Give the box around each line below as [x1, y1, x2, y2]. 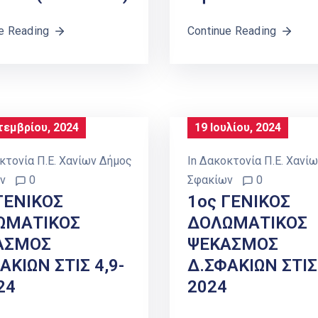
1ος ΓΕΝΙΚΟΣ [187, 192, 290, 212]
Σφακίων [187, 173, 233, 187]
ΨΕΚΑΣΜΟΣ [187, 234, 278, 255]
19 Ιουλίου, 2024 [194, 121, 281, 135]
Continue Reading [187, 24, 277, 38]
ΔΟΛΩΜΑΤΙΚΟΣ [187, 213, 307, 234]
